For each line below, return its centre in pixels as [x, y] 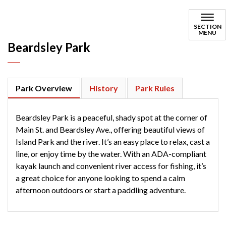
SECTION [207, 26]
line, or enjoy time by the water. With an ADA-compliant [111, 154]
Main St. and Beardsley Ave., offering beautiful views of [110, 129]
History [104, 88]
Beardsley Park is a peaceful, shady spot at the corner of [111, 117]
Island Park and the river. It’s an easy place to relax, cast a [113, 142]
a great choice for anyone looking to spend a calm [100, 178]
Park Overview [44, 88]
